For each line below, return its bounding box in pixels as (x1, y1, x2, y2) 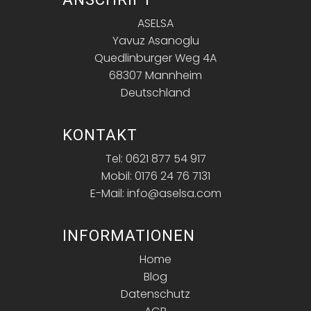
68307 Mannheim (109, 67, 202, 84)
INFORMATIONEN (62, 226, 195, 245)
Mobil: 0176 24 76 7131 (101, 168, 210, 185)
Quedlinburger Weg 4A (94, 50, 217, 67)
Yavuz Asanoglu (112, 33, 199, 49)
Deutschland (121, 85, 190, 101)
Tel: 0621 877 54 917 (105, 151, 206, 167)
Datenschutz (121, 286, 190, 303)
